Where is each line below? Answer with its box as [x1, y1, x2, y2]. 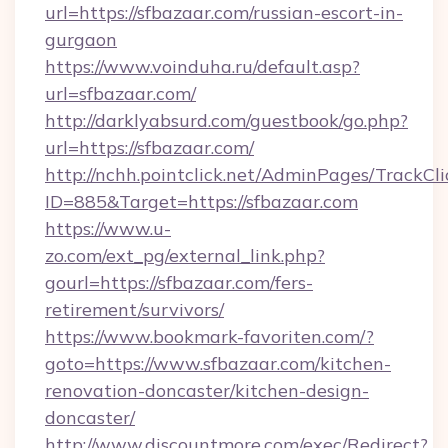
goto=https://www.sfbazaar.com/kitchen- [45, 352, 391, 375]
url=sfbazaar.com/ [45, 82, 196, 105]
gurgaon [45, 28, 117, 51]
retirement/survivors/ [45, 298, 224, 321]
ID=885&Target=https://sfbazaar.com [45, 190, 358, 213]
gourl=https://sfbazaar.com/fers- [45, 271, 313, 294]
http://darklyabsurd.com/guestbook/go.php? [45, 109, 408, 132]
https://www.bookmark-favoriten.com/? [45, 325, 374, 348]
